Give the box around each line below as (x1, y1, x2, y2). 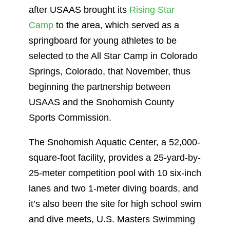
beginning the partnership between (29, 81, 170, 92)
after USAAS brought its (29, 4, 129, 15)
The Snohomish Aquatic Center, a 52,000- (29, 137, 200, 147)
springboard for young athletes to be (29, 35, 177, 46)
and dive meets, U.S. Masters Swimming (29, 214, 195, 224)
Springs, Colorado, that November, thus (29, 66, 190, 76)
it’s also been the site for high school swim (29, 198, 201, 209)
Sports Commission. (29, 112, 111, 123)
